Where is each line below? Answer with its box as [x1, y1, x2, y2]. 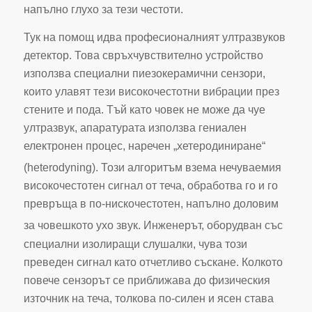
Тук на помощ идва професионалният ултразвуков [23, 31, 286, 44]
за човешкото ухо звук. [23, 219, 141, 232]
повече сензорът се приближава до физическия [23, 274, 270, 286]
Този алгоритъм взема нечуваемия [97, 162, 281, 174]
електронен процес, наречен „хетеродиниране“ [23, 140, 265, 153]
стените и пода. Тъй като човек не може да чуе [23, 104, 265, 116]
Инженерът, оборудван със [140, 219, 283, 232]
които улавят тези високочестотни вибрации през [23, 86, 279, 98]
